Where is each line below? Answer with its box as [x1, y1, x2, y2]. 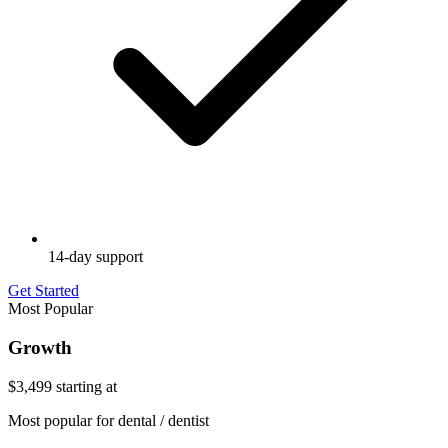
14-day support [48, 248, 143, 266]
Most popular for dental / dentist [8, 411, 209, 429]
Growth [8, 336, 72, 358]
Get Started [8, 282, 79, 300]
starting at [56, 377, 117, 395]
